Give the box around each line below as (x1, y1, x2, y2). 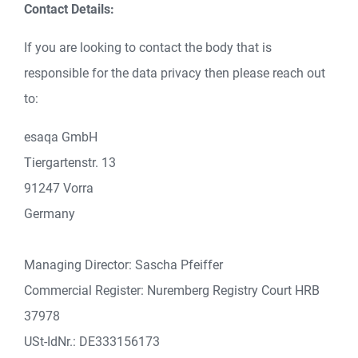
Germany (24, 206, 75, 221)
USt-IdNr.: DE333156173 (24, 334, 160, 349)
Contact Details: (24, 2, 114, 17)
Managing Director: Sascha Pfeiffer (24, 257, 223, 272)
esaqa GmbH (24, 129, 97, 145)
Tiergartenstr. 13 (24, 155, 116, 170)
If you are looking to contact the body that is (24, 40, 272, 55)
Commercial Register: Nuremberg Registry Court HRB (24, 283, 320, 298)
